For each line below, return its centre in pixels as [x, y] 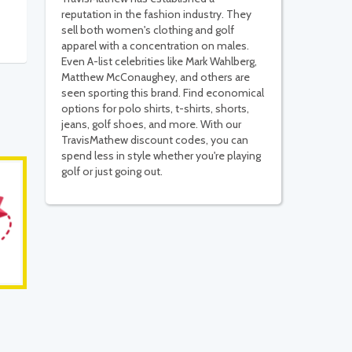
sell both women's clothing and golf [148, 30]
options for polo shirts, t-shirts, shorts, [155, 109]
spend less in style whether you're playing [161, 156]
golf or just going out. [112, 172]
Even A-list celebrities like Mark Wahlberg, [159, 62]
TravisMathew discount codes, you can [155, 140]
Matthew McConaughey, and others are [156, 77]
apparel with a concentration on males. [155, 46]
